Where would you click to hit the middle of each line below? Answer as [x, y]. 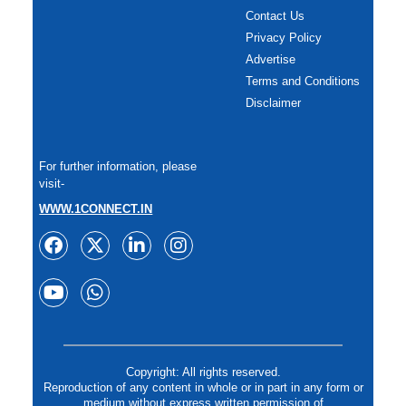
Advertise [270, 59]
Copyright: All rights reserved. [203, 372]
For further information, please [118, 166]
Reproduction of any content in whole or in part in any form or [203, 388]
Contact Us [275, 15]
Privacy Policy [283, 37]
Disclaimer [273, 102]
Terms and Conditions [302, 81]
